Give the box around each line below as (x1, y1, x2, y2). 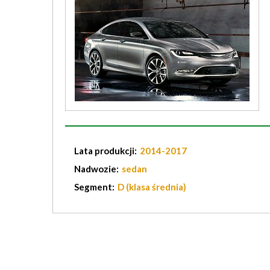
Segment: (74, 181, 116, 192)
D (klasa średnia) (118, 181, 186, 192)
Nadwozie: (74, 163, 121, 174)
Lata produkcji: (74, 145, 139, 156)
